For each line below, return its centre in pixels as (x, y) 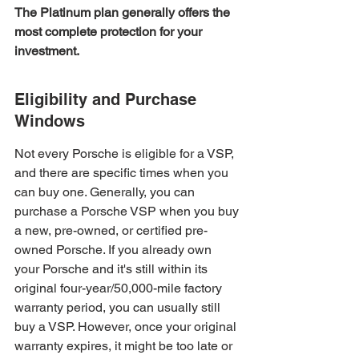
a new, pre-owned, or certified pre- (111, 230)
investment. (47, 51)
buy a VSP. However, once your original (127, 327)
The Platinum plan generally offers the (124, 12)
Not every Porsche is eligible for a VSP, (126, 153)
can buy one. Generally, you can (106, 192)
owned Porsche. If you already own (115, 250)
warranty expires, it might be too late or (125, 346)
